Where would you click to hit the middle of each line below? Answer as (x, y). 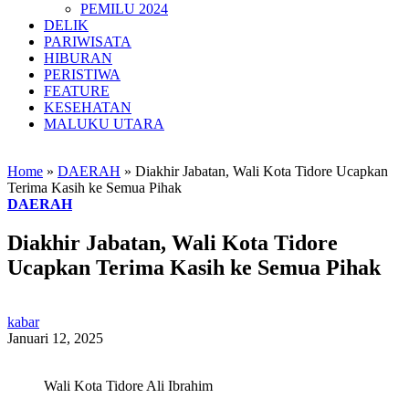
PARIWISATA (88, 41)
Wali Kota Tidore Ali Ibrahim (128, 386)
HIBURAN (78, 58)
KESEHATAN (88, 107)
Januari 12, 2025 (55, 339)
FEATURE (77, 90)
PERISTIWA (82, 74)
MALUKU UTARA (104, 123)
